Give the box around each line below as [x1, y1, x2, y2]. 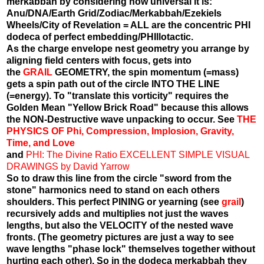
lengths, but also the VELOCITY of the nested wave [6, 220, 233, 230]
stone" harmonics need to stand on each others [6, 184, 220, 195]
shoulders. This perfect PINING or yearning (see [6, 196, 222, 207]
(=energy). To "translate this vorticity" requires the [6, 90, 229, 101]
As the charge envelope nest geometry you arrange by [6, 43, 249, 54]
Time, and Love [6, 137, 77, 148]
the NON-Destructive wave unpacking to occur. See [6, 114, 237, 124]
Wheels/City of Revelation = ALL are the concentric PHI [6, 19, 250, 30]
